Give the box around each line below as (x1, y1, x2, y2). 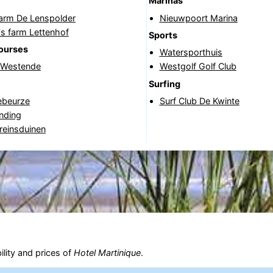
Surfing (148, 78, 180, 89)
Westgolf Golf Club (159, 61, 236, 72)
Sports (148, 29, 177, 40)
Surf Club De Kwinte (159, 96, 239, 107)
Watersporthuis (159, 47, 222, 58)
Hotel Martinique (73, 247, 141, 258)
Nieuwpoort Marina (159, 12, 238, 23)
